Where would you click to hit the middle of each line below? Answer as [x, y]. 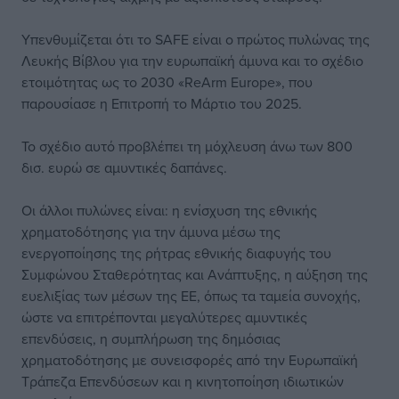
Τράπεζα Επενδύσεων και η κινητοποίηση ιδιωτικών [183, 381]
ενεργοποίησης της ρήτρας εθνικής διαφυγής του [176, 253]
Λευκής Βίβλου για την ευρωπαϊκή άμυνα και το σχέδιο [192, 61]
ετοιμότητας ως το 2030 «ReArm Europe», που [167, 82]
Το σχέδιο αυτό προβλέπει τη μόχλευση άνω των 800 [187, 146]
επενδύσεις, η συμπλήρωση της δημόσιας [151, 338]
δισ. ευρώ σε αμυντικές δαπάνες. [124, 167]
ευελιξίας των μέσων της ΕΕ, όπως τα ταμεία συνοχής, [191, 296]
